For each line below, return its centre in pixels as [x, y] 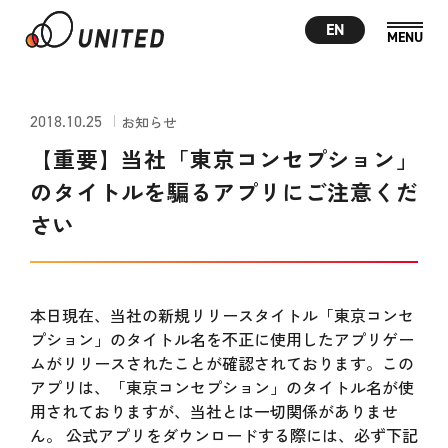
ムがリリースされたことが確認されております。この [221, 363]
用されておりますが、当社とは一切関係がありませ [213, 411]
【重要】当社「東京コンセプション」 [224, 158]
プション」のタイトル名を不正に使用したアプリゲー [221, 339]
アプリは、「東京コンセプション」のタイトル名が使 [221, 387]
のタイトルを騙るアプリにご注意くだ [224, 191]
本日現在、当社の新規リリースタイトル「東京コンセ [221, 315]
